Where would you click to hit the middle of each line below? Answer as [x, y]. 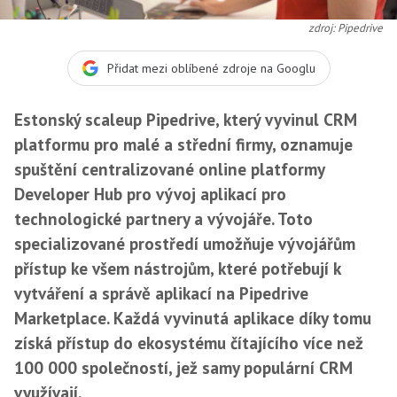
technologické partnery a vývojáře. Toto [163, 218]
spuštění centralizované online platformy [169, 169]
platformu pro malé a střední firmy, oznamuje [183, 144]
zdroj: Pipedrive [346, 28]
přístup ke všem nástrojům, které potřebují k [177, 268]
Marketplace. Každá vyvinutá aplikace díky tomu [193, 318]
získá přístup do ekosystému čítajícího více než [189, 343]
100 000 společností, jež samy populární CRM [183, 367]
